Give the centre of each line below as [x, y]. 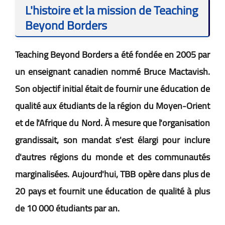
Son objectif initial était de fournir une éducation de [113, 88]
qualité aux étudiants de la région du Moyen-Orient [113, 105]
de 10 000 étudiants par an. [67, 208]
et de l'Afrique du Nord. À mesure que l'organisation [113, 123]
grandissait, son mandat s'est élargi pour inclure [113, 140]
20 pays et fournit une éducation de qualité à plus [113, 191]
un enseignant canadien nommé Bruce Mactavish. [113, 71]
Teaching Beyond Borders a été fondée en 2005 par [113, 54]
